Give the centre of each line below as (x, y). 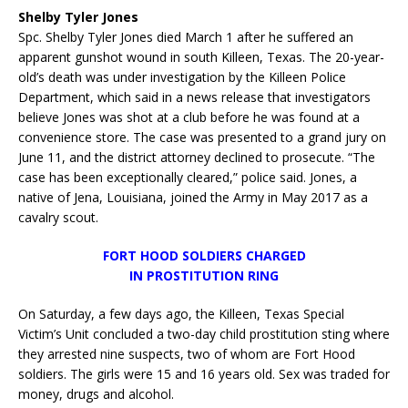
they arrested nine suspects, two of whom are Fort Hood (187, 353)
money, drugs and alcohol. (96, 393)
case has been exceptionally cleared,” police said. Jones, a (188, 177)
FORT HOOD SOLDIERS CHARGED (204, 255)
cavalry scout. (58, 217)
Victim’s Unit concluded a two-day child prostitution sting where (204, 333)
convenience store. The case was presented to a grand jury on (202, 137)
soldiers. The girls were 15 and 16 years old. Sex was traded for (204, 373)
